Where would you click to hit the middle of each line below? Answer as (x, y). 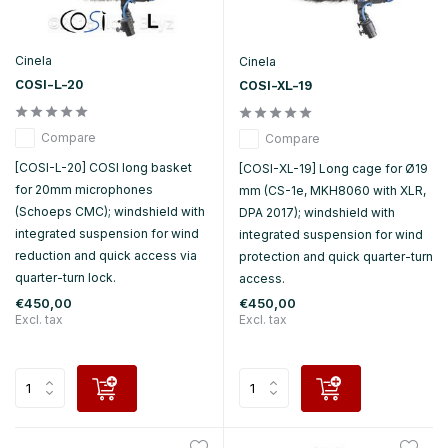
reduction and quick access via (106, 255)
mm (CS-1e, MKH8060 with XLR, (332, 190)
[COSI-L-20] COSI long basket (103, 167)
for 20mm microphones (84, 189)
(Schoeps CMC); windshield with (110, 211)
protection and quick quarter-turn (336, 256)
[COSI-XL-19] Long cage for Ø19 (333, 168)
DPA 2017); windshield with (317, 212)
